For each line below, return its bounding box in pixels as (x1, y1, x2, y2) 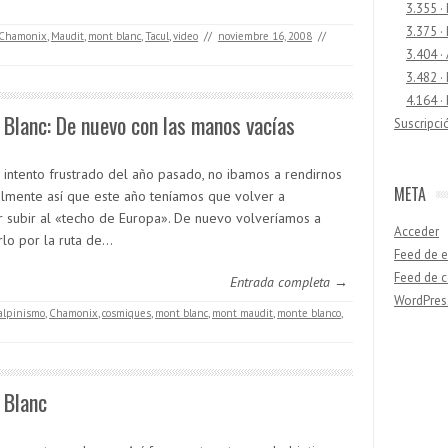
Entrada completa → (230, 273, 348, 292)
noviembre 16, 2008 (218, 29, 312, 44)
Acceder (394, 223, 439, 240)
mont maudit (212, 306, 273, 321)
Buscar (394, 358, 433, 376)
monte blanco (277, 306, 341, 321)
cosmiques (102, 306, 151, 321)
